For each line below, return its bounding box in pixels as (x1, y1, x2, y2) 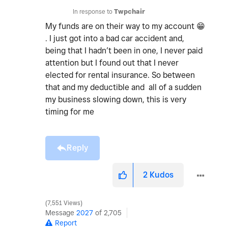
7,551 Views (46, 199, 82, 207)
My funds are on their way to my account (45, 21, 196, 32)
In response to (73, 8, 114, 16)
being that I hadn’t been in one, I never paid (45, 46, 203, 56)
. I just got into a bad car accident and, (45, 34, 184, 44)
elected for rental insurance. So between (45, 70, 195, 80)
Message (45, 209, 76, 217)
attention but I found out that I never (45, 58, 179, 68)
